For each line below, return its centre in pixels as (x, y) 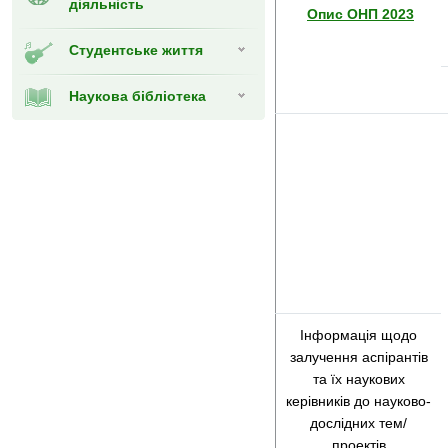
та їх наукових (358, 379)
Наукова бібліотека (137, 96)
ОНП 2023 (378, 14)
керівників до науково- (358, 401)
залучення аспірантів (358, 357)
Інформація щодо (358, 335)
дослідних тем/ (358, 423)
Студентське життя (136, 50)
